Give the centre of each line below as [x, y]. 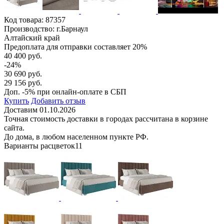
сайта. [14, 127]
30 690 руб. [23, 73]
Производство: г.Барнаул [46, 28]
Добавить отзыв [58, 100]
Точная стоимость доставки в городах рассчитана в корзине [106, 118]
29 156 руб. [23, 82]
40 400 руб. [23, 55]
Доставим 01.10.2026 [40, 109]
